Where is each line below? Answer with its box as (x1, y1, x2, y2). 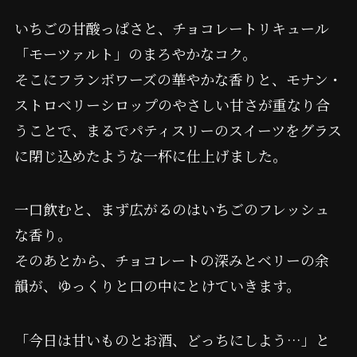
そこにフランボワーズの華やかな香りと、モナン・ (14, 68, 343, 89)
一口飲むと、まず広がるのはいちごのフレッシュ (14, 198, 329, 220)
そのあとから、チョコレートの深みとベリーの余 (14, 249, 329, 271)
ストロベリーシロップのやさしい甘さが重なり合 (14, 93, 330, 115)
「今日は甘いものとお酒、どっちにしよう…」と (14, 329, 330, 351)
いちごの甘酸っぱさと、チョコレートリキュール (14, 17, 329, 38)
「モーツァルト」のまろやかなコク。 (14, 42, 257, 64)
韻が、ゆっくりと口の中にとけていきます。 (14, 275, 300, 296)
